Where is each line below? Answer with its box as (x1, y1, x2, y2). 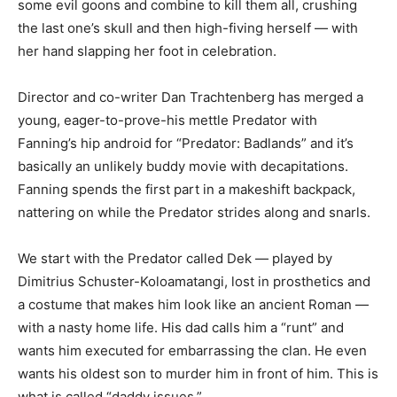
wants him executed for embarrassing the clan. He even (18, 342, 367, 359)
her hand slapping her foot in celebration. (18, 43, 276, 59)
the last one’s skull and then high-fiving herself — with (18, 19, 358, 36)
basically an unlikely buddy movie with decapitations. (18, 158, 348, 175)
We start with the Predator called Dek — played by (18, 250, 332, 267)
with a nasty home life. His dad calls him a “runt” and (18, 319, 344, 336)
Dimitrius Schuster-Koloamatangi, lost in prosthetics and (18, 273, 370, 290)
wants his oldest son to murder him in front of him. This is (18, 365, 378, 382)
